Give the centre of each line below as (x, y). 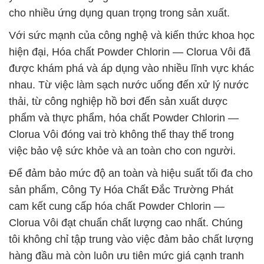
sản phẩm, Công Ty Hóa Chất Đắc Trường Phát (121, 190)
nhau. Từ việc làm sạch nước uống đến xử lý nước (129, 85)
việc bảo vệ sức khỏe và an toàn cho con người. (122, 151)
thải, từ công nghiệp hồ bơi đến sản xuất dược (118, 101)
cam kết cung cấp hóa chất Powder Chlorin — (117, 206)
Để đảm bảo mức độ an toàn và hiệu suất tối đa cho (131, 173)
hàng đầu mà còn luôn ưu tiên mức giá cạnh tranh (126, 256)
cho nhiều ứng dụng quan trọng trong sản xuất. (119, 13)
